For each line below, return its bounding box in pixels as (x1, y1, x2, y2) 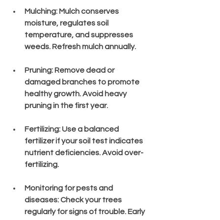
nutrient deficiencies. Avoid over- (25, 148, 143, 157)
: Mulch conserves (56, 7, 120, 15)
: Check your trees (57, 195, 123, 204)
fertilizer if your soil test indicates (25, 137, 144, 145)
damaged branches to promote (25, 78, 141, 86)
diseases (25, 195, 57, 204)
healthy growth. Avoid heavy (25, 89, 128, 98)
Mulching (25, 7, 56, 15)
